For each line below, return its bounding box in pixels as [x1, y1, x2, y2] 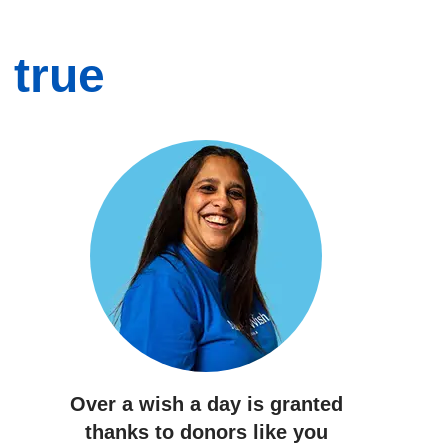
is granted [240, 393, 343, 415]
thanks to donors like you [84, 421, 328, 443]
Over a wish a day [69, 393, 241, 415]
